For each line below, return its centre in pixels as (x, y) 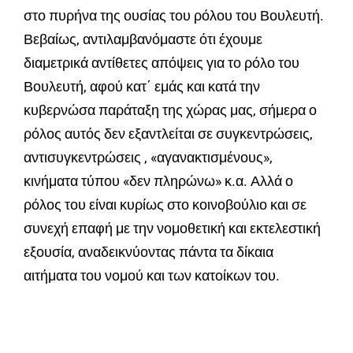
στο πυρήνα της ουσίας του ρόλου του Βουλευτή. (174, 16)
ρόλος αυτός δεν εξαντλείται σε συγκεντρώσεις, (168, 134)
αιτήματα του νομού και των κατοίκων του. (152, 276)
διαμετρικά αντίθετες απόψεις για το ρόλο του (162, 63)
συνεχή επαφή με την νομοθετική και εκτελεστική (172, 229)
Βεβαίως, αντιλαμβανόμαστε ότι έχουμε (143, 39)
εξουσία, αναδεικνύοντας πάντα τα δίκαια (149, 252)
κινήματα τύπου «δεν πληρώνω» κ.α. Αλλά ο (158, 181)
